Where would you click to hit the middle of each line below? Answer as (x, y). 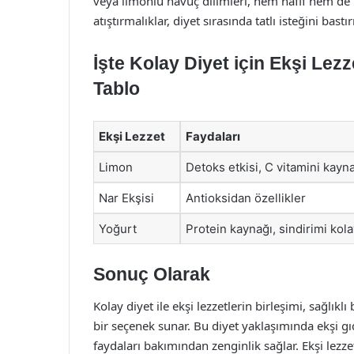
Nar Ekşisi (126, 198)
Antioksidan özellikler (246, 198)
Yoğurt (118, 228)
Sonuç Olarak (152, 274)
